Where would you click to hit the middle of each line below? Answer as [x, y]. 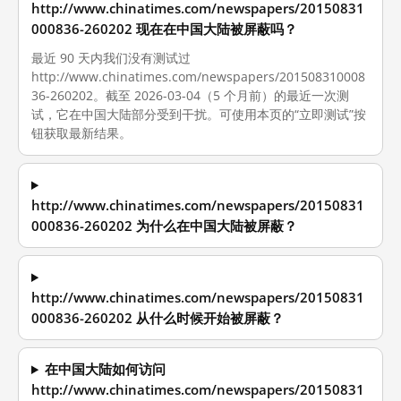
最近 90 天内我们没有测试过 [111, 58]
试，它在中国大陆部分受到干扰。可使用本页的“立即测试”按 [199, 114]
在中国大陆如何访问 [106, 369]
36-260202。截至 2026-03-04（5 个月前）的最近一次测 [190, 95]
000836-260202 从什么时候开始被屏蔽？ [158, 318]
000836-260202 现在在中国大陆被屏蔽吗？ [164, 29]
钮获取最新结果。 [81, 133]
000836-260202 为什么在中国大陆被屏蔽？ [164, 226]
